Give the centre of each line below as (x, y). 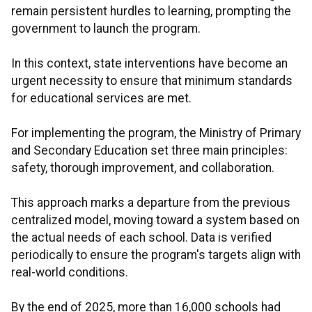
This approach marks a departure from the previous (151, 203)
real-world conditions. (70, 273)
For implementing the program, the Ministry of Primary (156, 133)
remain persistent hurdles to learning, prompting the (151, 11)
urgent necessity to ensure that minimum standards (152, 81)
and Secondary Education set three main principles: (149, 151)
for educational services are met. (101, 99)
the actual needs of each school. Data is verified (141, 238)
